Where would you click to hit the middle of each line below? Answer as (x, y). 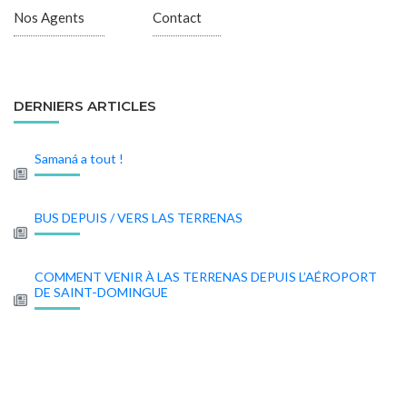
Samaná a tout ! (79, 159)
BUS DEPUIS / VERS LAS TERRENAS (138, 218)
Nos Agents (49, 18)
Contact (177, 18)
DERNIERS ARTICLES (85, 105)
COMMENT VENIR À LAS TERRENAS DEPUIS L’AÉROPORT (205, 277)
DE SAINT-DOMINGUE (101, 293)
